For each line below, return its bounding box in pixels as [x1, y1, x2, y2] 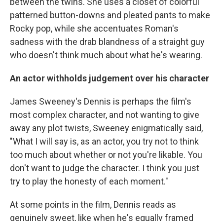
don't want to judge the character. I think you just [10, 162, 199, 173]
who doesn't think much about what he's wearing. [10, 49, 202, 60]
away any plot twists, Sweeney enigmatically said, [10, 122, 203, 133]
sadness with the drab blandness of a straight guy [10, 36, 205, 47]
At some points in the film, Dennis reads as [10, 199, 176, 210]
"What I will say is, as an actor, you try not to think [10, 136, 199, 147]
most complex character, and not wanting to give [10, 109, 199, 120]
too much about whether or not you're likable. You [10, 149, 202, 160]
